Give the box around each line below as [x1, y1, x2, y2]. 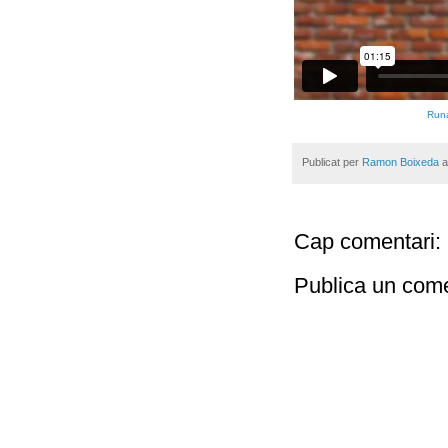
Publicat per [302, 155, 362, 168]
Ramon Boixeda [362, 155, 439, 168]
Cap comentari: [294, 229, 441, 255]
